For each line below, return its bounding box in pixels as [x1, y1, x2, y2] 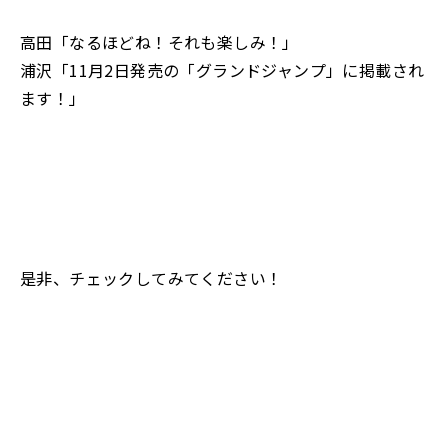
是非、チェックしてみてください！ [20, 266, 283, 290]
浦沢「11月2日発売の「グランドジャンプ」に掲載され [20, 58, 425, 82]
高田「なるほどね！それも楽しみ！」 [20, 30, 299, 54]
